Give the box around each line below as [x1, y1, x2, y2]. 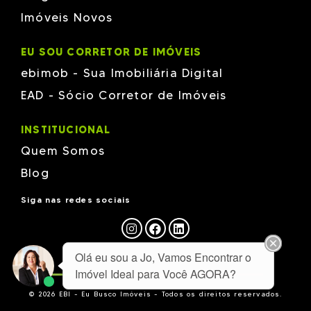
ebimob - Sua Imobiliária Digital [21, 66, 224, 80]
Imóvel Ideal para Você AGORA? [75, 266, 236, 282]
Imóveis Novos [21, 10, 113, 24]
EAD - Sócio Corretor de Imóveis [21, 88, 227, 102]
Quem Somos [21, 144, 105, 158]
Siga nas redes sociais [21, 194, 131, 205]
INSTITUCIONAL [21, 123, 111, 136]
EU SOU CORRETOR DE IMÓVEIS [21, 45, 202, 58]
